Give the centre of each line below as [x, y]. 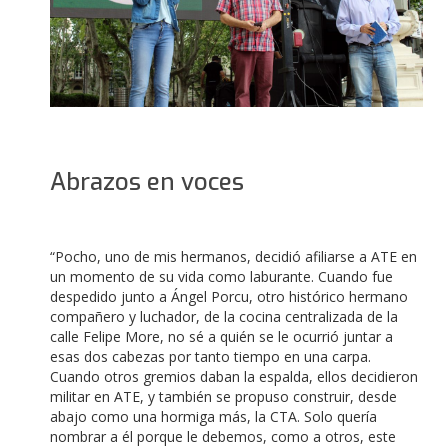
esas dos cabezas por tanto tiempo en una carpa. [210, 356]
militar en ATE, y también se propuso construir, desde [223, 396]
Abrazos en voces [147, 181]
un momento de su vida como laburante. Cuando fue [221, 276]
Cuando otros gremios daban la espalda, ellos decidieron [234, 376]
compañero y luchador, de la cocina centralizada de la [224, 316]
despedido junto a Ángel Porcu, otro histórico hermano [229, 296]
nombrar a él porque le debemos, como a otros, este [223, 436]
